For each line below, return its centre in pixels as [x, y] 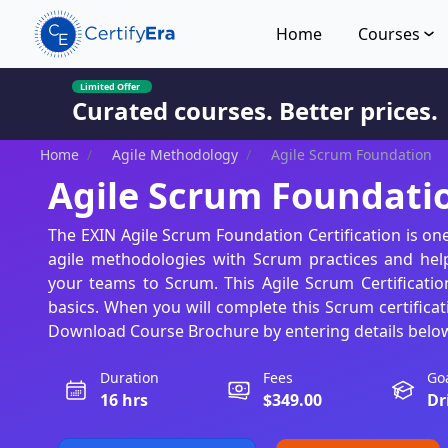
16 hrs [124, 400]
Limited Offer [110, 86]
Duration [129, 377]
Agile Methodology [175, 154]
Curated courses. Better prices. [255, 110]
